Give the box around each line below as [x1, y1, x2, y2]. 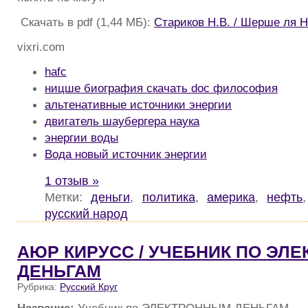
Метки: [45, 189, 91, 204]
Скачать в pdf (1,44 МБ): [17, 15, 154, 30]
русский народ [45, 206, 128, 221]
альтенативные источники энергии [45, 97, 232, 111]
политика [142, 189, 195, 204]
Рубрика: [17, 280, 60, 292]
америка [207, 189, 256, 204]
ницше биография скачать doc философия [45, 80, 278, 95]
